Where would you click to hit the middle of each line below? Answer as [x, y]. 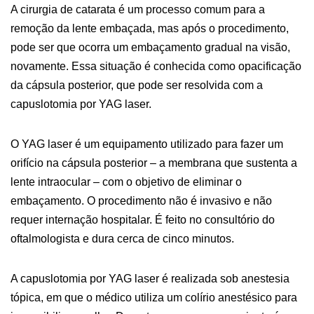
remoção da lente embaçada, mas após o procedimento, [150, 28]
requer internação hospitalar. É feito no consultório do [143, 220]
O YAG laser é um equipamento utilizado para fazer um [147, 144]
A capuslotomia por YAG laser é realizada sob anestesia [150, 279]
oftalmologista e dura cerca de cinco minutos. [122, 239]
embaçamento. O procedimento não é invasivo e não [141, 201]
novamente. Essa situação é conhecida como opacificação [156, 66]
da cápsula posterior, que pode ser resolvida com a [137, 85]
